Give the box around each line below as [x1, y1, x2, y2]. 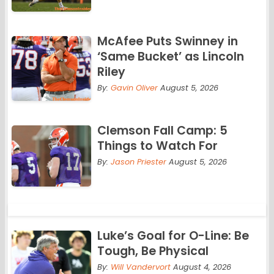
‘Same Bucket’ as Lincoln [97, 48, 244, 65]
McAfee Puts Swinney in [97, 32, 238, 50]
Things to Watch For [97, 137, 218, 154]
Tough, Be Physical [97, 243, 209, 260]
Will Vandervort [110, 262, 171, 273]
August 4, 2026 [170, 262, 231, 273]
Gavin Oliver [110, 82, 158, 93]
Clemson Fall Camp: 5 [97, 122, 228, 139]
